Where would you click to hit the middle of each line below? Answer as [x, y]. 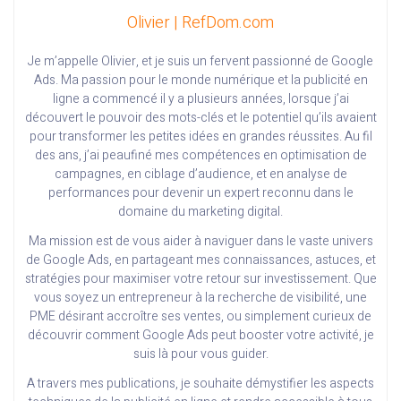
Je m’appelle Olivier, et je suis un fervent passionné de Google [200, 62]
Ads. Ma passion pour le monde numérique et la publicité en [200, 81]
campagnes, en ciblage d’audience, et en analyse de [200, 175]
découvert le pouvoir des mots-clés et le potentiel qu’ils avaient [200, 118]
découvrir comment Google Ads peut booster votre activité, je [200, 336]
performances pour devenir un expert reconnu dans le [200, 193]
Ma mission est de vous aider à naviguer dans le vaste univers [200, 242]
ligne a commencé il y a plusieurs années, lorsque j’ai [200, 99]
